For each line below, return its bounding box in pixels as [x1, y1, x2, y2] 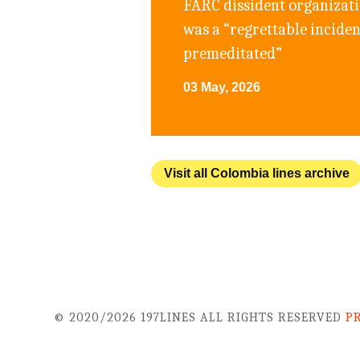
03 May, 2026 [183, 80, 261, 95]
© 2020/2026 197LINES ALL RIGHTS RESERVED [54, 310, 346, 325]
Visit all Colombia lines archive [164, 166, 350, 181]
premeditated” [183, 43, 283, 63]
